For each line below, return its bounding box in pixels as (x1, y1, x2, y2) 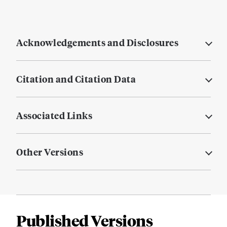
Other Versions (16, 145, 83, 159)
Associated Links (16, 109, 92, 122)
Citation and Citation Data (16, 72, 136, 86)
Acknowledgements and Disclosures (16, 36, 178, 49)
